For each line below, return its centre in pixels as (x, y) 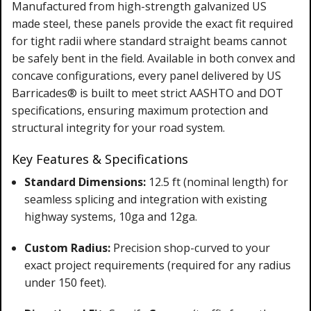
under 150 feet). (65, 282)
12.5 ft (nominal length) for (217, 182)
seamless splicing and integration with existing (145, 199)
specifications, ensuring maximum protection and (140, 110)
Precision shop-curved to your (190, 247)
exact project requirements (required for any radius (157, 265)
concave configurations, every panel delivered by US (146, 75)
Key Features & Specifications (100, 159)
